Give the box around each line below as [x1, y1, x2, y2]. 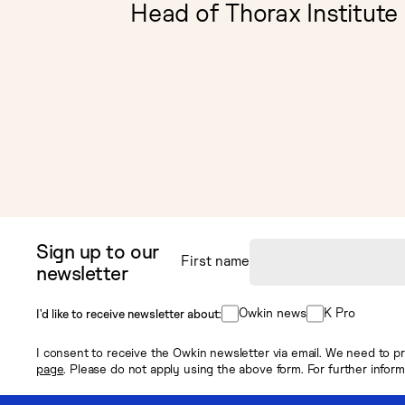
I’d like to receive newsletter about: [36, 306, 221, 321]
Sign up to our [36, 239, 159, 264]
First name [181, 251, 250, 270]
